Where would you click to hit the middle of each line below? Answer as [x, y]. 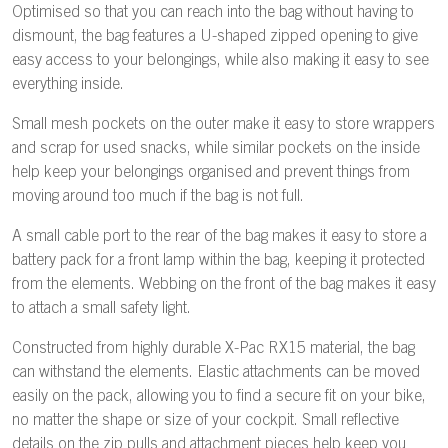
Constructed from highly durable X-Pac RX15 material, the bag [213, 349]
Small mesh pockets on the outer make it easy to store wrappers [223, 125]
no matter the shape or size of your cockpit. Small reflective [205, 421]
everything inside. [68, 85]
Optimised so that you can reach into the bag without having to [213, 13]
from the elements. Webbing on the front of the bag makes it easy [224, 285]
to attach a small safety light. [101, 309]
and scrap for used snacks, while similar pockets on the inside [216, 149]
